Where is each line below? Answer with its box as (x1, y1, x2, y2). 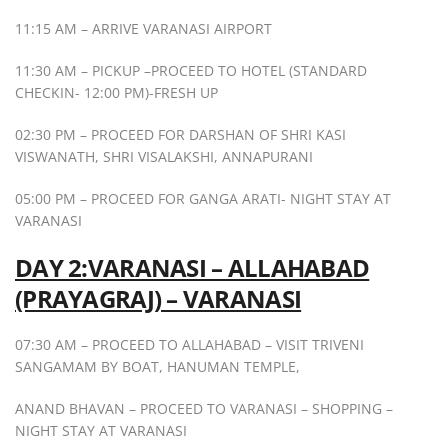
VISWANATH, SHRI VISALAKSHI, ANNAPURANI (15, 147, 313, 167)
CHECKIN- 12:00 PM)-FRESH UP (15, 83, 218, 103)
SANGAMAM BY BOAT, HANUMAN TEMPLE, (15, 357, 300, 377)
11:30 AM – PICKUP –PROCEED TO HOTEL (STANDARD (15, 61, 367, 81)
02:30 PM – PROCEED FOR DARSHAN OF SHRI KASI (15, 125, 346, 145)
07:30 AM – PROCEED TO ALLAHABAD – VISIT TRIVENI (15, 335, 364, 355)
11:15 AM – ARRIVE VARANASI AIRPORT (15, 19, 272, 39)
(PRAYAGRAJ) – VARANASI (15, 282, 302, 316)
